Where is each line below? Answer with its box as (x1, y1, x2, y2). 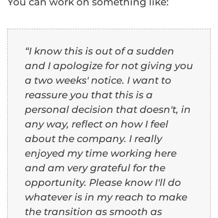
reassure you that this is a (25, 89, 153, 101)
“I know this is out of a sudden (25, 45, 174, 57)
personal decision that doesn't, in (25, 104, 191, 116)
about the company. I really (25, 133, 162, 145)
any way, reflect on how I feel (25, 118, 168, 130)
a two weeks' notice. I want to (25, 74, 171, 87)
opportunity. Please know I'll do (25, 177, 181, 189)
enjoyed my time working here (25, 147, 177, 160)
